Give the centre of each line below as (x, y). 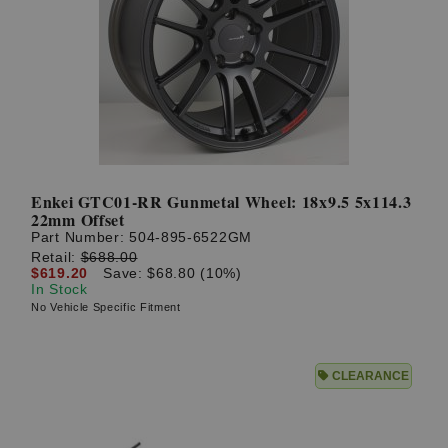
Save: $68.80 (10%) (172, 272)
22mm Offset (78, 220)
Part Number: (80, 237)
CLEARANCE (369, 375)
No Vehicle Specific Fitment (106, 306)
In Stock (59, 288)
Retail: (56, 256)
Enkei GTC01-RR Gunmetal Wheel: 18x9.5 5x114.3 (221, 202)
